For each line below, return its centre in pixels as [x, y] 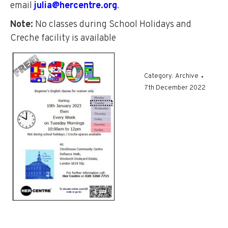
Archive [187, 76]
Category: [160, 76]
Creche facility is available [63, 38]
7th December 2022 [175, 88]
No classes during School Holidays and [112, 25]
